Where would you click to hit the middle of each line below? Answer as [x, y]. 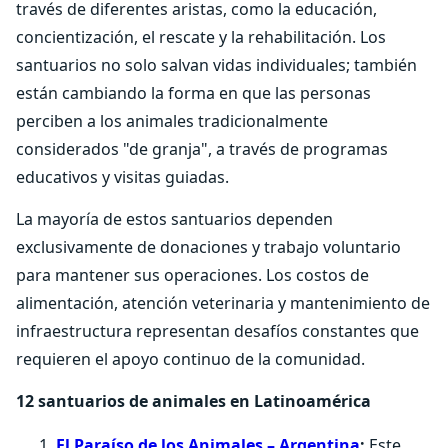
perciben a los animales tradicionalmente [172, 121]
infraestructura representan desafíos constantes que [217, 331]
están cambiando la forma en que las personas [193, 93]
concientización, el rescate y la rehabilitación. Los [201, 37]
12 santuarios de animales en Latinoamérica [193, 401]
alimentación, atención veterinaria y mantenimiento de [223, 303]
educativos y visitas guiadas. [122, 177]
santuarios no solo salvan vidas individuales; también [216, 65]
